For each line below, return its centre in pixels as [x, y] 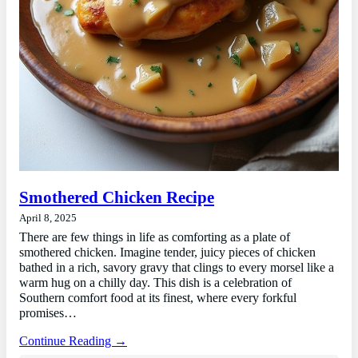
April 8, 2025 [48, 218]
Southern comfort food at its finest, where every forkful [158, 298]
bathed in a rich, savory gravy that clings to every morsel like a [177, 267]
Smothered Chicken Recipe [117, 197]
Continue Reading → [73, 342]
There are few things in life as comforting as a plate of [155, 237]
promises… [48, 313]
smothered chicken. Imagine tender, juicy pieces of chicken [167, 252]
